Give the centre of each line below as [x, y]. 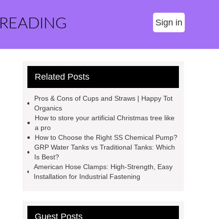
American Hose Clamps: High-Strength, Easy [103, 167]
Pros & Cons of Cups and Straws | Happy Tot [104, 98]
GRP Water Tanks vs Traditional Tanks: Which [105, 147]
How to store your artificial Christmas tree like [104, 118]
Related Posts [62, 77]
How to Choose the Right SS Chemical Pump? [106, 137]
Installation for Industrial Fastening [87, 176]
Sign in [169, 22]
